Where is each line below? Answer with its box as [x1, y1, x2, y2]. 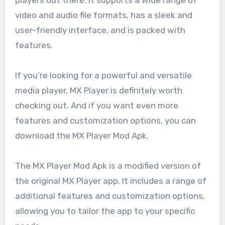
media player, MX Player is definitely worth [15, 85, 182, 95]
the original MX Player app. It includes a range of [15, 175, 206, 186]
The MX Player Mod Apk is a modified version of [15, 160, 201, 171]
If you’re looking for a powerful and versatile [15, 70, 192, 80]
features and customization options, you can [15, 115, 196, 126]
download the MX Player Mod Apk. [15, 130, 149, 141]
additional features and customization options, [15, 190, 205, 201]
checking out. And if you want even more [15, 100, 178, 110]
